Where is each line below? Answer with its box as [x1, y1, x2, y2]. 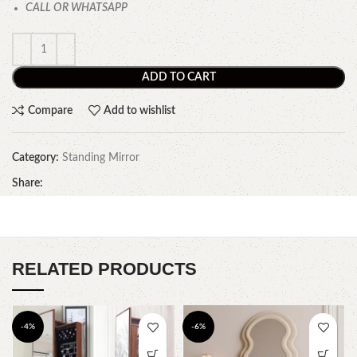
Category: [12, 152, 59, 164]
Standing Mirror [62, 152, 139, 164]
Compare [27, 104, 73, 116]
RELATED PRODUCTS [12, 259, 197, 280]
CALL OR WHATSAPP [25, 2, 127, 14]
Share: [12, 178, 43, 190]
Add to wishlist [104, 104, 176, 116]
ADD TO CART [141, 72, 216, 84]
